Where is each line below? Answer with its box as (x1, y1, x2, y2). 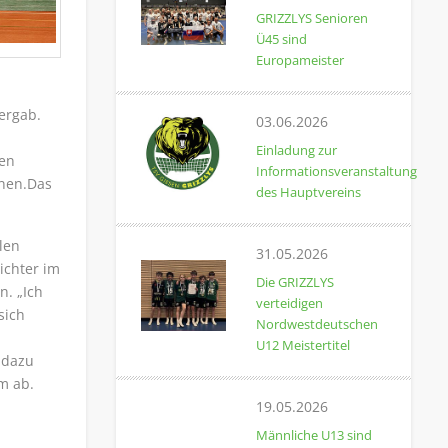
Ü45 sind (255, 30, 307, 48)
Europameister (255, 51, 344, 69)
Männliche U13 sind (255, 426, 372, 444)
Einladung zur (255, 141, 337, 159)
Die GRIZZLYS (255, 273, 334, 291)
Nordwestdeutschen (255, 315, 378, 333)
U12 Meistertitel (255, 336, 350, 354)
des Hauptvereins (255, 183, 361, 201)
